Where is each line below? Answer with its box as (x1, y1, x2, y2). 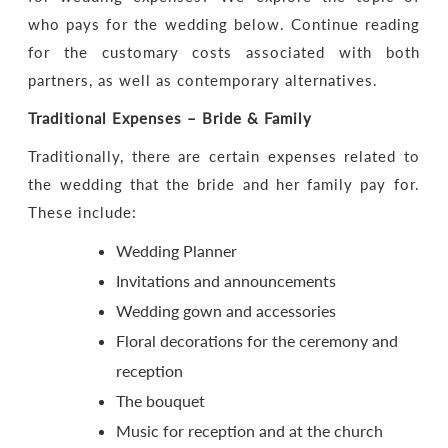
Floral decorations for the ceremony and (116, 331, 399, 350)
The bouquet (116, 391, 206, 410)
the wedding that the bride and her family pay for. (28, 175, 420, 193)
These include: (28, 203, 138, 221)
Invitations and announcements (116, 271, 337, 290)
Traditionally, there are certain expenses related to (28, 147, 420, 165)
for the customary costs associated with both (28, 43, 420, 61)
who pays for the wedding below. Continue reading (28, 15, 420, 33)
